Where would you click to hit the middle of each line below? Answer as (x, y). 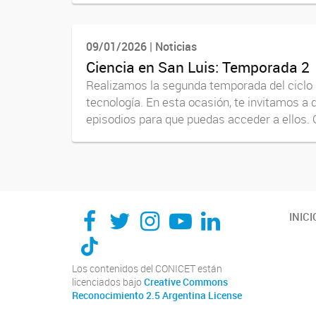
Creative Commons (186, 282)
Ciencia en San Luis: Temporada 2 (198, 67)
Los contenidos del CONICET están (147, 269)
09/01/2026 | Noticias (141, 46)
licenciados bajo (108, 282)
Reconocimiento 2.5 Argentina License (157, 296)
